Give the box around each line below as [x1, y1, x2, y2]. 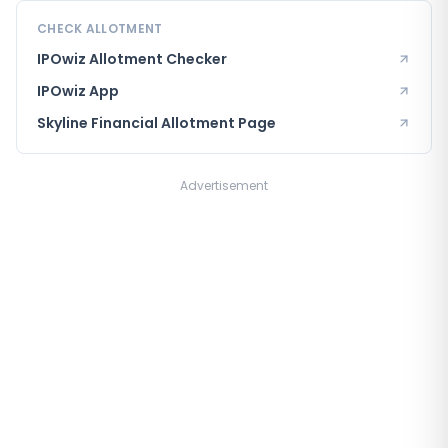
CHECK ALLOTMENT [37, 20, 163, 37]
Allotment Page [158, 113, 276, 133]
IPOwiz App [37, 81, 119, 101]
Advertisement [180, 177, 268, 194]
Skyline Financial [37, 113, 158, 133]
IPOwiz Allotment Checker [37, 49, 227, 69]
